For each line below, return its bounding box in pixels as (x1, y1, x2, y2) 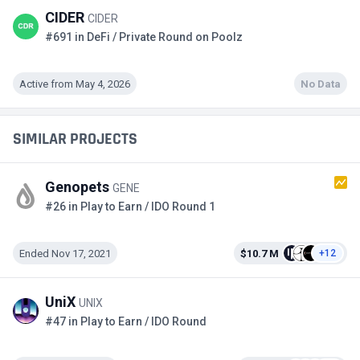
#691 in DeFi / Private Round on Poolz (45, 31, 243, 44)
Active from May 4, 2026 (19, 77, 130, 90)
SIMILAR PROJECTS (13, 129, 137, 150)
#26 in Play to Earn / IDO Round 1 (45, 200, 215, 214)
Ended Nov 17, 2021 (19, 247, 111, 260)
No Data (301, 77, 341, 90)
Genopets (45, 178, 112, 196)
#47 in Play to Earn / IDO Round (45, 315, 207, 329)
